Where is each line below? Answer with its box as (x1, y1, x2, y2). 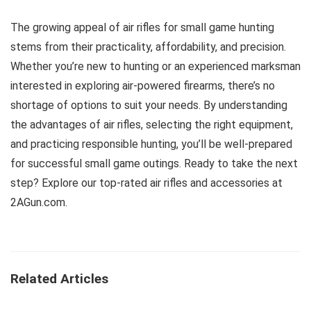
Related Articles (10, 270, 108, 287)
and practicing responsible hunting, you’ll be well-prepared (10, 137, 292, 151)
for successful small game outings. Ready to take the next (10, 156, 298, 170)
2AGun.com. (10, 195, 67, 209)
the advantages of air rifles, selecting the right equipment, (10, 117, 293, 131)
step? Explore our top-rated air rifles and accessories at (10, 176, 283, 190)
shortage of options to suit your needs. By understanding (10, 98, 287, 112)
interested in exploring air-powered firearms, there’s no (10, 78, 275, 92)
